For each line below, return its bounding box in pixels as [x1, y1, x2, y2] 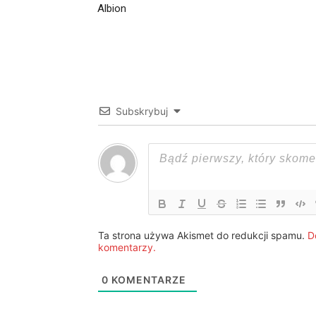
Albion [97, 2, 126, 15]
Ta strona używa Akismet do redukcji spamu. [98, 229, 308, 241]
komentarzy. [98, 241, 156, 253]
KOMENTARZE [109, 274, 186, 286]
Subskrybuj [116, 105, 168, 117]
